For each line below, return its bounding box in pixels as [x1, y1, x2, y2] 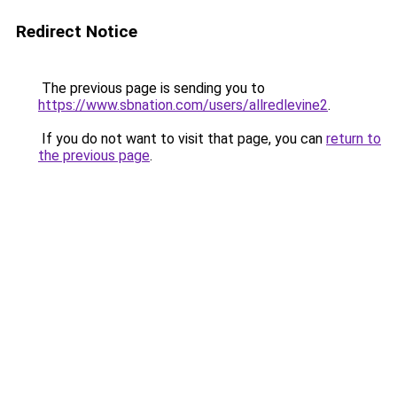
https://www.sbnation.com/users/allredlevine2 [38, 97, 328, 113]
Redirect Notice [16, 21, 137, 42]
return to [326, 130, 381, 147]
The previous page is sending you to [38, 80, 265, 97]
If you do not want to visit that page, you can [38, 130, 326, 147]
